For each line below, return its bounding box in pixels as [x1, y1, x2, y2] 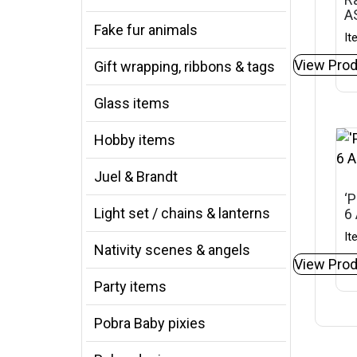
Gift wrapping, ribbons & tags [94, 58, 275, 75]
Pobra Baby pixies [94, 315, 206, 331]
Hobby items [94, 131, 175, 148]
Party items [94, 278, 167, 295]
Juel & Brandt [94, 168, 178, 185]
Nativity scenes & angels [94, 241, 250, 258]
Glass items [94, 95, 170, 112]
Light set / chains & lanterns [94, 205, 270, 222]
